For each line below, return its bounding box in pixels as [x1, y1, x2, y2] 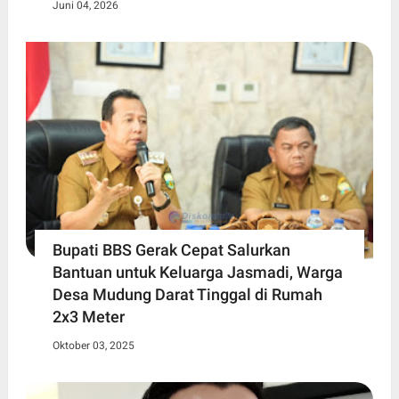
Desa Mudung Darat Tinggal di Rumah [52, 284, 322, 304]
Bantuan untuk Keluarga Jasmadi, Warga [52, 262, 343, 281]
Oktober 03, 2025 [52, 338, 134, 352]
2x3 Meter [52, 306, 125, 326]
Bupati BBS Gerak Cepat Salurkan [52, 240, 290, 259]
